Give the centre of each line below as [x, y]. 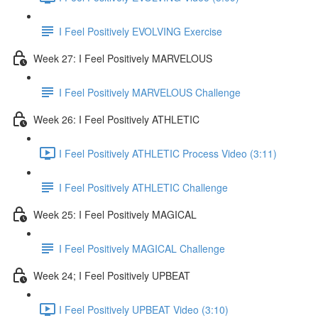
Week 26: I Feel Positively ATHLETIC [116, 119]
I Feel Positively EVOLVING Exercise [141, 31]
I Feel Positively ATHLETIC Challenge [143, 187]
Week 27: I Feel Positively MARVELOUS [123, 58]
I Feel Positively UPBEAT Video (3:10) [144, 309]
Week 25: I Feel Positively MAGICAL [115, 214]
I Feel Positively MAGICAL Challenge [142, 248]
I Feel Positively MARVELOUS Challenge [150, 92]
